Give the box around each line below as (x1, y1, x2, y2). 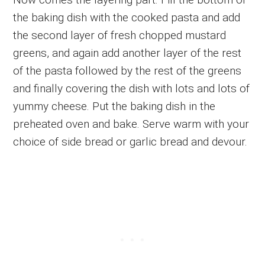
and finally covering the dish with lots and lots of (13, 81, 250, 95)
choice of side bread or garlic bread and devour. (13, 134, 248, 148)
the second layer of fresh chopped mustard (13, 28, 227, 42)
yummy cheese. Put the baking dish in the (13, 99, 216, 113)
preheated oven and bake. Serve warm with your (13, 117, 250, 131)
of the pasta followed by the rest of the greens (13, 63, 242, 77)
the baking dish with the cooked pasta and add (13, 10, 241, 24)
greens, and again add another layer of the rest (13, 46, 242, 60)
